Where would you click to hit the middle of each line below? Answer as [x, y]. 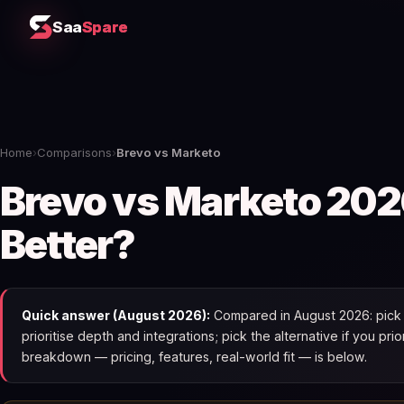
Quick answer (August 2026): [115, 315]
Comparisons [74, 152]
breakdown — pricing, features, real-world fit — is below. [194, 356]
